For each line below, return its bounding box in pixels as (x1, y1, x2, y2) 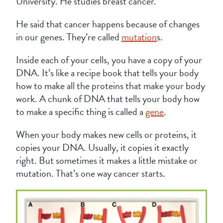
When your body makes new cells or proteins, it (16, 127, 197, 142)
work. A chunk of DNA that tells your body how (16, 91, 200, 106)
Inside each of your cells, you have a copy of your (16, 52, 202, 67)
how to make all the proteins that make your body (16, 78, 205, 93)
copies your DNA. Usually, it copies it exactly (16, 140, 189, 155)
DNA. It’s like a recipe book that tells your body (16, 65, 199, 80)
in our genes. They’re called (16, 29, 121, 44)
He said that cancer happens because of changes (16, 16, 200, 31)
